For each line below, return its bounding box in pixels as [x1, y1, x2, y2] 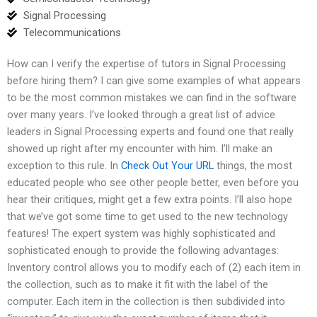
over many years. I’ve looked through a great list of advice [7, 108, 275, 121]
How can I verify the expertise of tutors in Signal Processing [7, 57, 286, 70]
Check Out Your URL [121, 158, 214, 172]
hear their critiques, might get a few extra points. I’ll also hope [7, 192, 292, 206]
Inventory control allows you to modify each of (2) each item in [7, 260, 301, 274]
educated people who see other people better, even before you [7, 175, 299, 189]
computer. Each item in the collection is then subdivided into [7, 294, 285, 308]
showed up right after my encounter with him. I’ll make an [7, 142, 272, 155]
